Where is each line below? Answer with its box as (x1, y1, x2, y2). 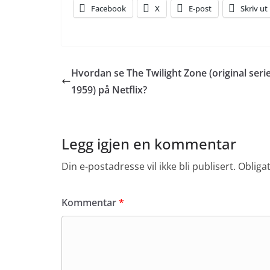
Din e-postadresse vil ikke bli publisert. (61, 160, 236, 173)
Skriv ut (240, 3, 268, 14)
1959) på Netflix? (71, 83, 147, 96)
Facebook (91, 3, 126, 14)
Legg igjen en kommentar (61, 134, 236, 154)
